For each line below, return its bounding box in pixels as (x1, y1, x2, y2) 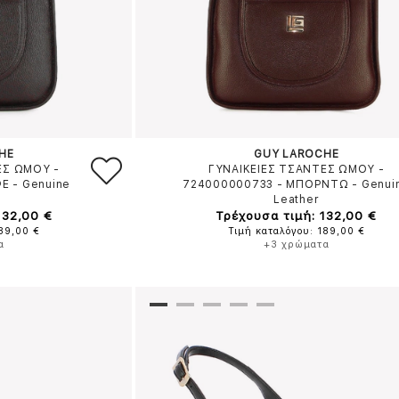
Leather (273, 193, 320, 206)
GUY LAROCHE (254, 148, 339, 160)
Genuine (21, 178, 71, 191)
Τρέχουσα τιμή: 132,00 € (216, 208, 378, 223)
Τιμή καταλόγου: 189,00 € (227, 225, 365, 237)
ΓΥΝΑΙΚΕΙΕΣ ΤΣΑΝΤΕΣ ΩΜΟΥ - (208, 163, 385, 175)
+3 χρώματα (263, 239, 330, 250)
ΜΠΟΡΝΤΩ (286, 178, 349, 191)
